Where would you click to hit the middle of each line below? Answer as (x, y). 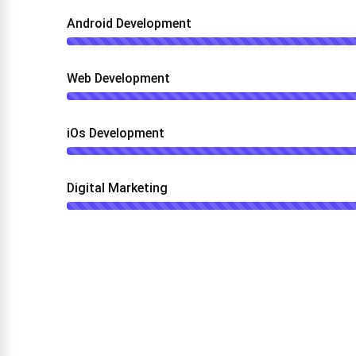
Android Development (129, 23)
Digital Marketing (117, 188)
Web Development (118, 78)
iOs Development (116, 133)
